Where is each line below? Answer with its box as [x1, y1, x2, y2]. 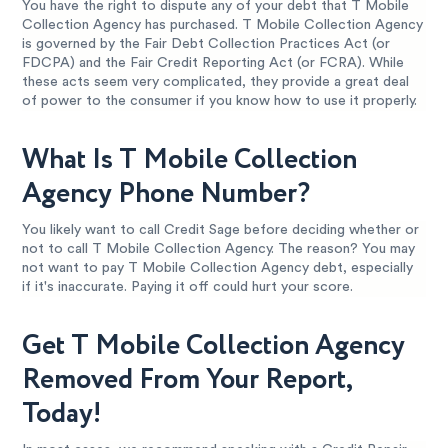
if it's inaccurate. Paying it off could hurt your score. [22, 280, 354, 295]
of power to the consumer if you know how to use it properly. [22, 94, 418, 109]
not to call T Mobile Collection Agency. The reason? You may [22, 242, 416, 257]
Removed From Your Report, [22, 360, 353, 401]
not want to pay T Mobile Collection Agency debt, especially [22, 261, 414, 276]
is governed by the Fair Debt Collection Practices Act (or [22, 37, 391, 52]
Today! [22, 394, 102, 435]
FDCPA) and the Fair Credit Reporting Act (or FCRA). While [22, 56, 405, 71]
